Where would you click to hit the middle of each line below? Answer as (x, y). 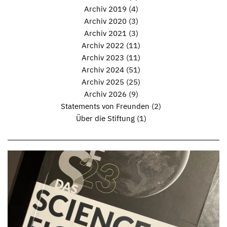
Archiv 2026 (105, 94)
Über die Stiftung (105, 119)
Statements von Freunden (105, 106)
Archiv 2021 (105, 33)
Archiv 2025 (103, 82)
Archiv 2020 (105, 21)
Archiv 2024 (103, 70)
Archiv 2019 (105, 9)
